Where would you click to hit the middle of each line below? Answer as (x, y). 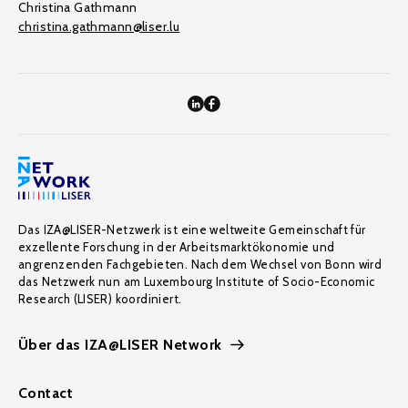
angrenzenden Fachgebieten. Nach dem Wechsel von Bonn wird (200, 264)
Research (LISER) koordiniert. (100, 299)
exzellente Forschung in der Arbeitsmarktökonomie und (177, 247)
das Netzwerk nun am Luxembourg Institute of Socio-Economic (197, 281)
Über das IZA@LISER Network (120, 345)
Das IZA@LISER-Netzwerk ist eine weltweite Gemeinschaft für (192, 229)
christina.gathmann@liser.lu (99, 26)
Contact (46, 393)
